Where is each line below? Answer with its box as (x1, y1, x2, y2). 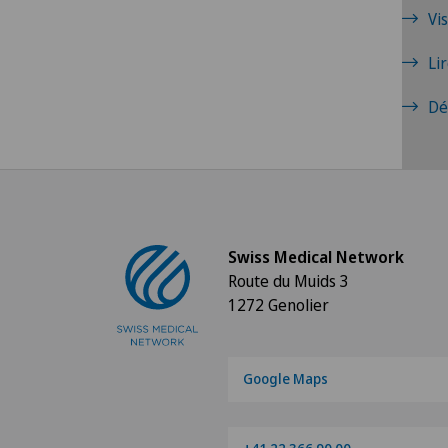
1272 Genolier (228, 293, 329, 316)
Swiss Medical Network (228, 245, 404, 268)
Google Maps (243, 369, 328, 388)
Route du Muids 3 (228, 269, 349, 292)
